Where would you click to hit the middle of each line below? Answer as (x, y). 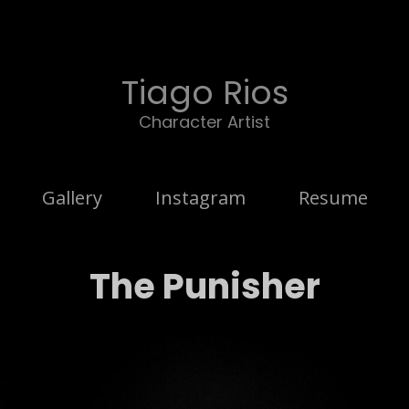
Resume (333, 198)
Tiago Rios (204, 93)
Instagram (200, 198)
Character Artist (204, 122)
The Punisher (204, 286)
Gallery (72, 198)
